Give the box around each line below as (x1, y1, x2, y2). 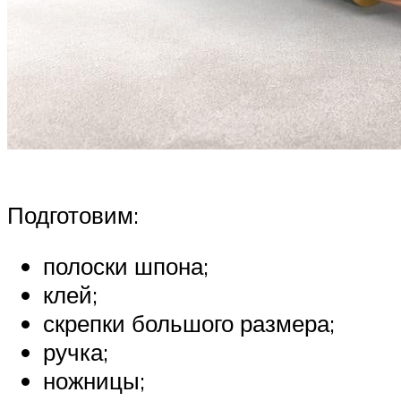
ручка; (43, 337, 108, 367)
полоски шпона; (43, 252, 209, 281)
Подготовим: (7, 200, 139, 229)
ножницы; (43, 366, 145, 396)
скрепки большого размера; (43, 309, 335, 338)
